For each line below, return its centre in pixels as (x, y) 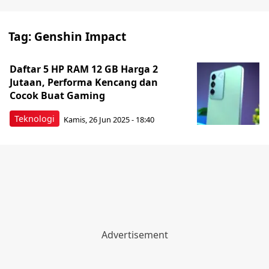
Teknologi (35, 119)
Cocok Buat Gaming (57, 95)
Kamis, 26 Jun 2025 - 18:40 (109, 119)
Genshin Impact (80, 36)
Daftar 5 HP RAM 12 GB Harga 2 (84, 69)
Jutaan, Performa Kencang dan (84, 82)
